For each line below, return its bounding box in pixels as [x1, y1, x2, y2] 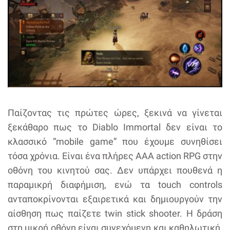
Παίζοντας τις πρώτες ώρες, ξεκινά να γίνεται [8, 107, 222, 119]
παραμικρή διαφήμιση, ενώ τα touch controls [8, 179, 222, 190]
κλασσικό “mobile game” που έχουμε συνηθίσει [8, 136, 222, 147]
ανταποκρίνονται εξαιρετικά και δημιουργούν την [8, 194, 222, 205]
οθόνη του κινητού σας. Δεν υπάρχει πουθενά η [8, 165, 222, 176]
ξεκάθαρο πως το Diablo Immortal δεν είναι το [8, 122, 222, 133]
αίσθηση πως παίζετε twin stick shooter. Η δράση [8, 208, 222, 219]
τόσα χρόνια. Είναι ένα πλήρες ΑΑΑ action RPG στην [8, 150, 222, 162]
